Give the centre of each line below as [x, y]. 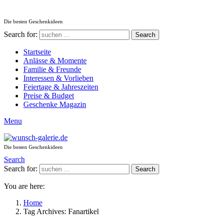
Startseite [37, 52]
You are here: [24, 186]
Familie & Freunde [52, 69]
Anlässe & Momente [55, 61]
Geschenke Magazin [55, 104]
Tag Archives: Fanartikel [61, 211]
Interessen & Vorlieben [58, 78]
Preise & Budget [49, 96]
